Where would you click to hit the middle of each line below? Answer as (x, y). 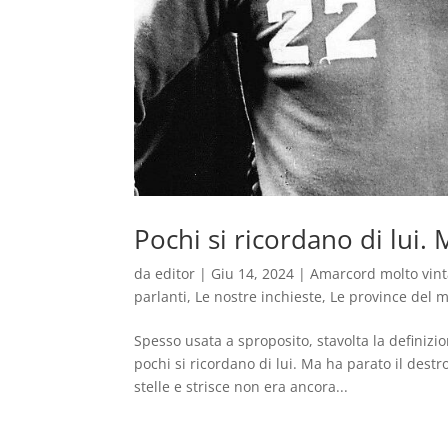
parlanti (161, 296)
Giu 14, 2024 (253, 273)
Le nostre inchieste (259, 296)
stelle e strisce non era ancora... (241, 386)
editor (175, 273)
